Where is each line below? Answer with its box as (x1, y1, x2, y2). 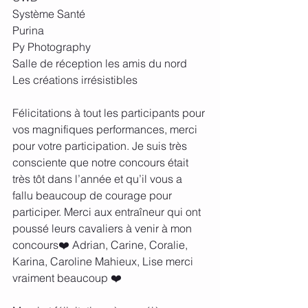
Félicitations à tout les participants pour (12, 106, 208, 120)
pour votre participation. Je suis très (12, 139, 190, 153)
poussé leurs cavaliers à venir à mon (12, 221, 195, 236)
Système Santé (12, 7, 88, 21)
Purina (12, 23, 44, 38)
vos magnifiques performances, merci (12, 122, 200, 137)
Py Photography (12, 40, 93, 54)
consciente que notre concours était (12, 155, 191, 170)
